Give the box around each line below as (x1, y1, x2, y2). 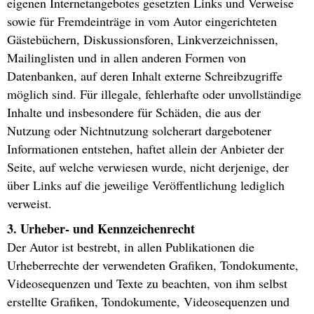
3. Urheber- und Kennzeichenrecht (7, 219, 195, 238)
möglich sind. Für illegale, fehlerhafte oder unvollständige (7, 86, 301, 103)
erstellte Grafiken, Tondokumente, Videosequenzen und (7, 293, 289, 310)
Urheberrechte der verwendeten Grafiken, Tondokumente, (7, 257, 299, 274)
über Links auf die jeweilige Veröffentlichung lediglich (7, 177, 285, 194)
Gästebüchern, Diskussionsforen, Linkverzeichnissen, (7, 31, 278, 48)
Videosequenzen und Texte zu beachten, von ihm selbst (7, 275, 287, 292)
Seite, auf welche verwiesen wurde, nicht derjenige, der (7, 158, 289, 176)
